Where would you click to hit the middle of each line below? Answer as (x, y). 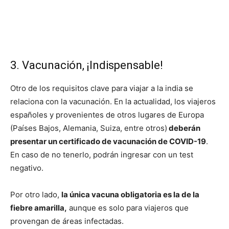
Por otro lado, (36, 194)
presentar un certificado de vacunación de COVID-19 (108, 141)
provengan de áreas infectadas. (67, 221)
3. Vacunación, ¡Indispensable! (87, 65)
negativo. (27, 168)
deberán (184, 128)
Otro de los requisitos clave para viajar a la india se (102, 88)
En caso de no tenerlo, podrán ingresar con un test (102, 154)
